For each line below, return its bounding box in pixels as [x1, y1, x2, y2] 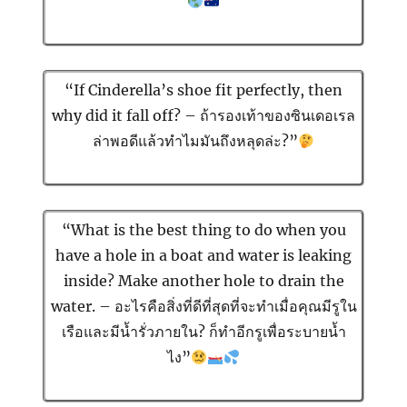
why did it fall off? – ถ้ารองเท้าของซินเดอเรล [52, 106, 355, 125]
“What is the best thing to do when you [61, 221, 346, 240]
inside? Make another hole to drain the [63, 272, 344, 291]
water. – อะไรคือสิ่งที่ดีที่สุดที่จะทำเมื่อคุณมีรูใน [50, 297, 357, 316]
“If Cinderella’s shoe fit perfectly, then [65, 81, 342, 100]
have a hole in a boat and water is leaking [55, 246, 352, 265]
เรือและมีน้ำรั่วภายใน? [61, 323, 205, 342]
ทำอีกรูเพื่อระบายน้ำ [217, 323, 346, 342]
